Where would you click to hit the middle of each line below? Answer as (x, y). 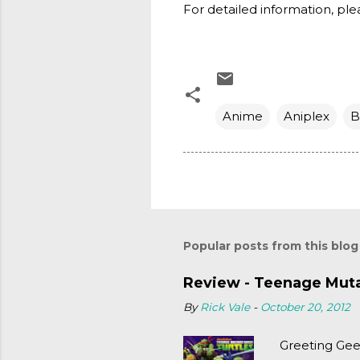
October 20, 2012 (305, 307)
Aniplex (307, 116)
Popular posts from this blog (271, 245)
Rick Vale (225, 307)
